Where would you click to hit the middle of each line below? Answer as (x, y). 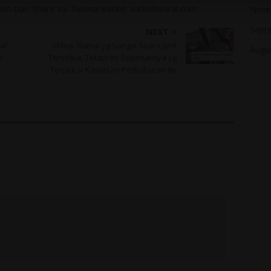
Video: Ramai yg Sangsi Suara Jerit (115, 46)
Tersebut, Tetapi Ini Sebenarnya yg (113, 58)
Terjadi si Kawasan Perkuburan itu (114, 70)
